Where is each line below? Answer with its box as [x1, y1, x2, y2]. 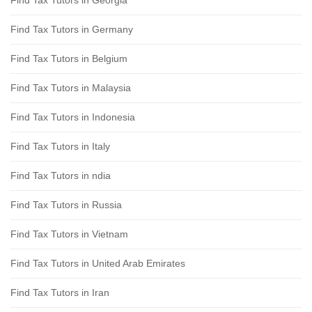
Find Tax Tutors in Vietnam [10, 228, 128, 240]
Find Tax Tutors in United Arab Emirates [10, 258, 185, 270]
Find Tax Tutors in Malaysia [10, 82, 131, 94]
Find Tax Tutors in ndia [10, 170, 111, 182]
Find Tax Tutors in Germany [10, 24, 133, 36]
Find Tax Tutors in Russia [10, 199, 122, 211]
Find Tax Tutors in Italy [10, 141, 110, 153]
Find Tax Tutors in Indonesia [10, 111, 135, 123]
